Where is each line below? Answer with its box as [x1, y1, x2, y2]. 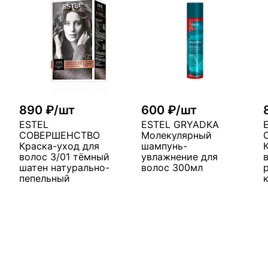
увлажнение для [141, 151, 218, 163]
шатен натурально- [19, 162, 109, 173]
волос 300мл [141, 162, 203, 173]
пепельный [19, 172, 70, 184]
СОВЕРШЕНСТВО [19, 129, 100, 141]
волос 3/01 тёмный [19, 151, 109, 163]
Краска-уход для [19, 140, 99, 152]
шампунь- [141, 140, 187, 152]
